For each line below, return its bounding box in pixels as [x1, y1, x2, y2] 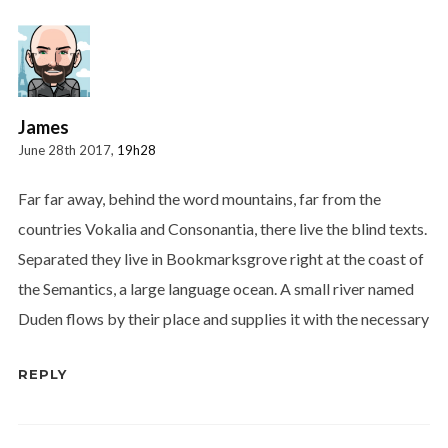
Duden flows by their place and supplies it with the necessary [17, 308, 429, 328]
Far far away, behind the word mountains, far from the [17, 188, 381, 208]
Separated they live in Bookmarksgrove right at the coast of [17, 248, 424, 268]
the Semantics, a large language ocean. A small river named [17, 278, 414, 298]
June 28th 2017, [17, 141, 117, 158]
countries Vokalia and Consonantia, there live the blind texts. [17, 218, 427, 238]
